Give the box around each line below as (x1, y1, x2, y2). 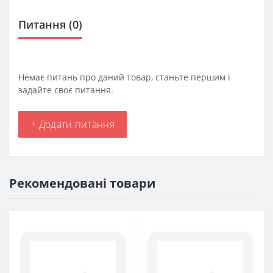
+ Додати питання (30, 118, 115, 131)
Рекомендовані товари (9, 175, 155, 191)
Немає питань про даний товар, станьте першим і (18, 71, 230, 83)
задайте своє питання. (18, 84, 113, 96)
